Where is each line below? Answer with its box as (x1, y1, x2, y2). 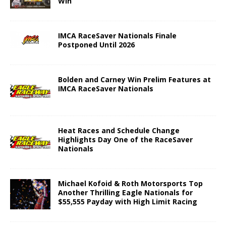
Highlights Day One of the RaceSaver (58, 134, 193, 144)
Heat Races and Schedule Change (58, 125, 180, 135)
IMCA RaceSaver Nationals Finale (58, 30, 177, 40)
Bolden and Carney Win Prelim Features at (58, 74, 211, 84)
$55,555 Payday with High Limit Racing (58, 196, 197, 206)
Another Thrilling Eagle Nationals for (58, 187, 193, 197)
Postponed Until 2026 (58, 39, 135, 49)
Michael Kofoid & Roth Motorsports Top (58, 178, 203, 188)
